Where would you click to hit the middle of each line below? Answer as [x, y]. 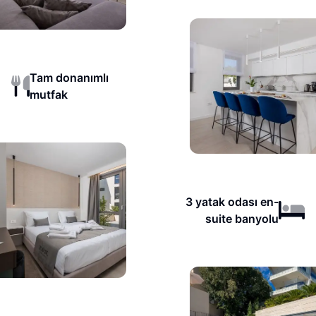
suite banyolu [242, 219]
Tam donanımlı [69, 78]
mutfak [49, 95]
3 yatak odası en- [232, 202]
